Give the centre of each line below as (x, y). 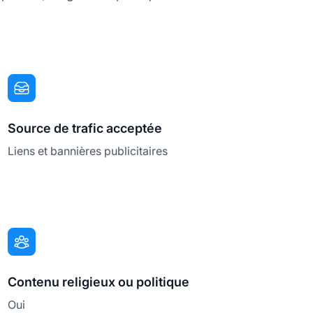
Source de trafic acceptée (85, 129)
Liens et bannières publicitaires (87, 151)
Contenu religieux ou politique (98, 282)
